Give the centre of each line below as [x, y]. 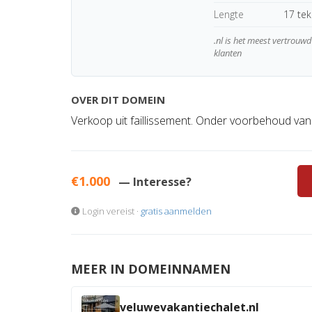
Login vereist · [110, 211]
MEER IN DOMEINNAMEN [151, 269]
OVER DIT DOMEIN [118, 100]
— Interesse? [155, 181]
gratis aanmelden [176, 211]
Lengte [229, 14]
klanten [228, 53]
